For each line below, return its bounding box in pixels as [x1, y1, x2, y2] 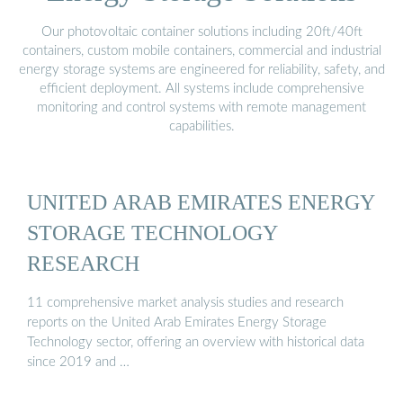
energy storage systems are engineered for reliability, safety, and [18, 62, 385, 76]
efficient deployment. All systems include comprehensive [39, 81, 364, 95]
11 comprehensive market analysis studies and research [27, 295, 344, 309]
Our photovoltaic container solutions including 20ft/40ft [40, 24, 363, 39]
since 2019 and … [27, 354, 130, 369]
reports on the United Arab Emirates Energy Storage [27, 315, 327, 329]
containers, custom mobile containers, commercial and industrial [22, 43, 381, 58]
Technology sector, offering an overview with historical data [27, 335, 364, 349]
